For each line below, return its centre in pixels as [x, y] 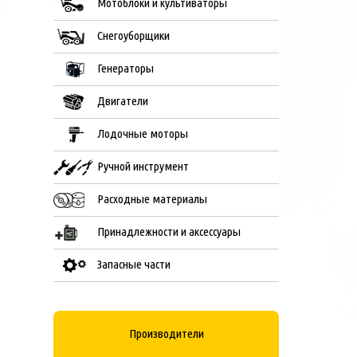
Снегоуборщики [134, 35]
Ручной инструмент [143, 166]
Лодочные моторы [143, 133]
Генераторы [126, 68]
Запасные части [134, 264]
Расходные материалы [153, 199]
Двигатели [123, 101]
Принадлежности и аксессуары [169, 231]
